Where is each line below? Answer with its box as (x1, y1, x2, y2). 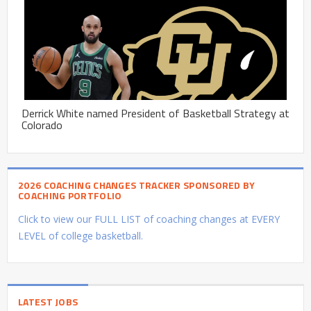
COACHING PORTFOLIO (18, 187, 122, 203)
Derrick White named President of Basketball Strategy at (22, 104, 289, 121)
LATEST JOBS (18, 294, 78, 309)
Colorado (22, 116, 62, 133)
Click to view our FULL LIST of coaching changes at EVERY (18, 212, 280, 226)
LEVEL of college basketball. (18, 228, 143, 242)
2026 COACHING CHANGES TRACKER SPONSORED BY (18, 177, 255, 192)
